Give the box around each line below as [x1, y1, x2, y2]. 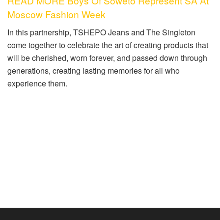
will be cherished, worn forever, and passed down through [7, 52, 207, 63]
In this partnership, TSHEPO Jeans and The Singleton [7, 26, 195, 38]
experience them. [7, 77, 67, 89]
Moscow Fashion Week [7, 7, 108, 21]
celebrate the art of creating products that [67, 39, 208, 51]
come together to [7, 39, 65, 51]
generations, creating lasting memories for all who [7, 64, 180, 76]
